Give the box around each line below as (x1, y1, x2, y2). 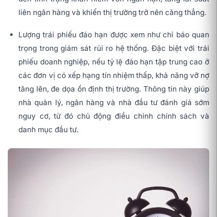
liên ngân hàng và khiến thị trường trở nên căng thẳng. (18, 8, 206, 17)
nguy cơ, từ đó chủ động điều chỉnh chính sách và (18, 111, 209, 121)
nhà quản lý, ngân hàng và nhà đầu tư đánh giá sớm (18, 98, 209, 108)
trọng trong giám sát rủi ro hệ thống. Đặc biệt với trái (18, 44, 209, 53)
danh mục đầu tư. (18, 125, 78, 135)
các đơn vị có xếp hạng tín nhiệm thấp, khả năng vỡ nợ (18, 71, 209, 80)
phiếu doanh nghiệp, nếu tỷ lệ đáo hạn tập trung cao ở (18, 57, 209, 67)
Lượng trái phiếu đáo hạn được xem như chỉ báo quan (18, 30, 209, 40)
